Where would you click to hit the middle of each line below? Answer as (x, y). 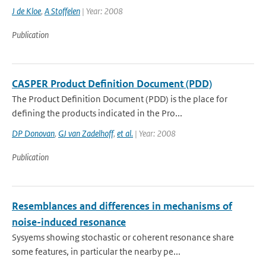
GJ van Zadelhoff (86, 133)
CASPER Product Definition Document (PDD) (112, 84)
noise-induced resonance (69, 222)
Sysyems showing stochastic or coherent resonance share (123, 237)
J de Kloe (26, 11)
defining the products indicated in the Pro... (97, 113)
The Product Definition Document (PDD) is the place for (120, 99)
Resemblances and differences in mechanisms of (122, 206)
